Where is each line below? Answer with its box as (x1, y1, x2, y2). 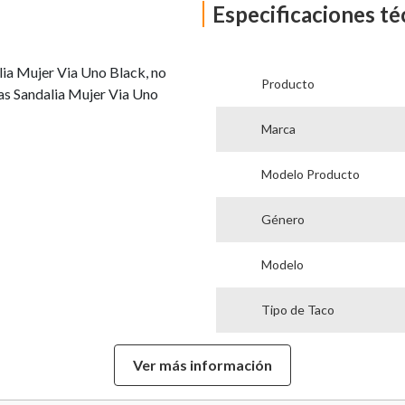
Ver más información (133, 356, 272, 373)
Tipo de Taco (260, 301, 334, 317)
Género (260, 211, 305, 227)
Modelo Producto (260, 165, 360, 182)
